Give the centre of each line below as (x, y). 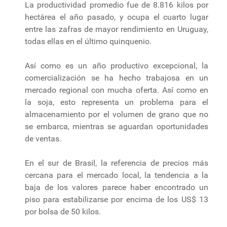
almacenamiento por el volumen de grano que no (117, 114)
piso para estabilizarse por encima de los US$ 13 (117, 199)
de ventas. (43, 138)
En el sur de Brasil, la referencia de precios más (117, 163)
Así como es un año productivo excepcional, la (117, 65)
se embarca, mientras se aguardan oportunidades (117, 126)
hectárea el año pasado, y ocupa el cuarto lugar (117, 17)
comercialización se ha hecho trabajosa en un (117, 78)
